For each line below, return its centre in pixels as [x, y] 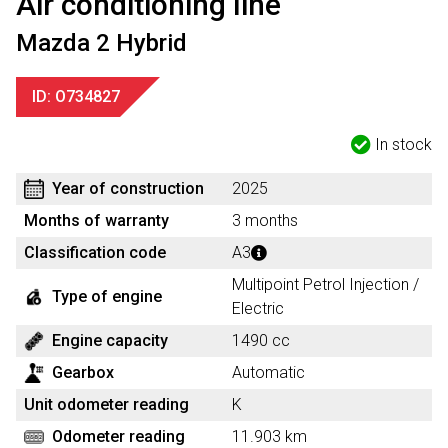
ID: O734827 [76, 96]
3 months [265, 220]
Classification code [95, 252]
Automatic [268, 372]
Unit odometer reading [106, 404]
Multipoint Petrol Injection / [325, 284]
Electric [258, 308]
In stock [403, 144]
